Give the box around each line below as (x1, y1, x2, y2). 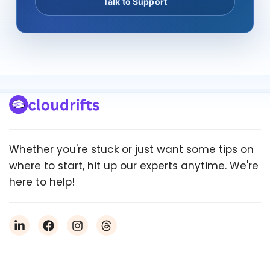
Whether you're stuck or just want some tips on (9, 142, 254, 157)
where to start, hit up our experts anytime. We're (9, 159, 259, 173)
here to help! (9, 175, 75, 189)
